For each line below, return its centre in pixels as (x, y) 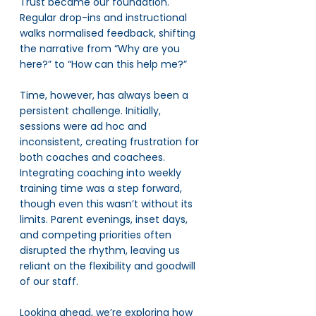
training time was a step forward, (102, 188)
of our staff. (49, 281)
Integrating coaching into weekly (102, 173)
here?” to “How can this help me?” (103, 64)
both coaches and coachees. (94, 157)
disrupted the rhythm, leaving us (101, 250)
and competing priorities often (97, 235)
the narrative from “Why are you (101, 49)
